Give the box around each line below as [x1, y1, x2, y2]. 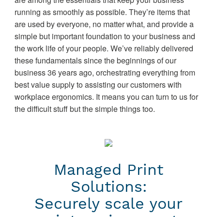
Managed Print [54, 160, 163, 179]
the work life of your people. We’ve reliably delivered [15, 43, 193, 54]
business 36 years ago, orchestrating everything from [15, 67, 195, 78]
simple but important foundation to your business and [15, 31, 195, 42]
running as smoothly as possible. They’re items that [15, 6, 190, 17]
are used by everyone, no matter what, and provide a [15, 18, 194, 30]
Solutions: [70, 177, 147, 196]
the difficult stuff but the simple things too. [15, 103, 155, 114]
